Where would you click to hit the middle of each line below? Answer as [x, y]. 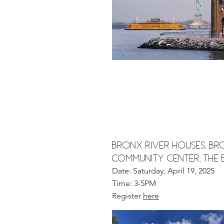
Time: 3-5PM [134, 183]
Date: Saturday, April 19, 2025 [163, 171]
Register [127, 196]
